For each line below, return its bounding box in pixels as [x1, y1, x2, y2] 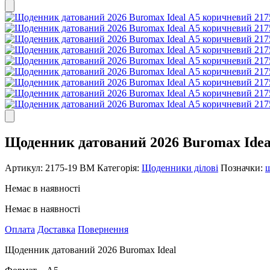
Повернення [78, 224, 128, 234]
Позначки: [221, 162, 265, 173]
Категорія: [97, 162, 142, 173]
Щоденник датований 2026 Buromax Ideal [5, 244, 176, 255]
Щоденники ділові [142, 162, 218, 173]
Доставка [37, 224, 75, 234]
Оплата [5, 224, 35, 234]
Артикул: [5, 162, 45, 173]
